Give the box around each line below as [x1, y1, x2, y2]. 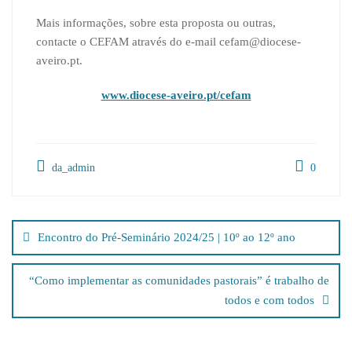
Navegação [11, 195, 109, 217]
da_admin [49, 162, 95, 174]
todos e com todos [225, 294, 314, 307]
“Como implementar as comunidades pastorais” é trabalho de [29, 274, 329, 288]
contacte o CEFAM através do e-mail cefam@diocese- [36, 35, 301, 49]
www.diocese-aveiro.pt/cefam [101, 89, 251, 102]
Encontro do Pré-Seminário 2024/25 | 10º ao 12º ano [38, 231, 295, 244]
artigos [11, 236, 74, 258]
